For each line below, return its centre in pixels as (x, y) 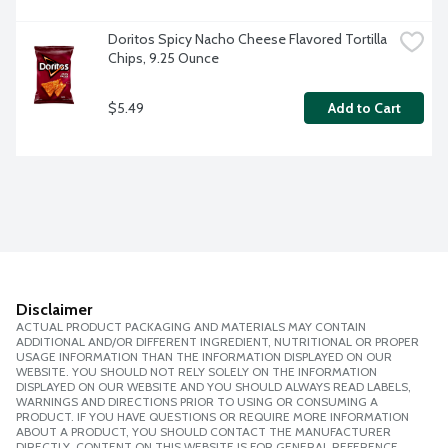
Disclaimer (54, 310)
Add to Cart (364, 108)
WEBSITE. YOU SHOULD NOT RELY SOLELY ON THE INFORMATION (196, 372)
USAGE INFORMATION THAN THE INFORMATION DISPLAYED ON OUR (204, 357)
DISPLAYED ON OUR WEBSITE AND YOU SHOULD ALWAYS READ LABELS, (213, 387)
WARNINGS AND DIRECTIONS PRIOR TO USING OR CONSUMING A (197, 402)
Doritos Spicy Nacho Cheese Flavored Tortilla (247, 39)
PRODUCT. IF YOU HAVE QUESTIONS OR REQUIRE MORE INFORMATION (212, 417)
